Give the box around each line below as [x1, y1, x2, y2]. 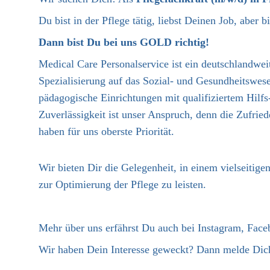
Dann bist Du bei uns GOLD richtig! [39, 36, 209, 48]
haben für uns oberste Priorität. [39, 125, 174, 137]
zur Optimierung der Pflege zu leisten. [39, 178, 206, 190]
